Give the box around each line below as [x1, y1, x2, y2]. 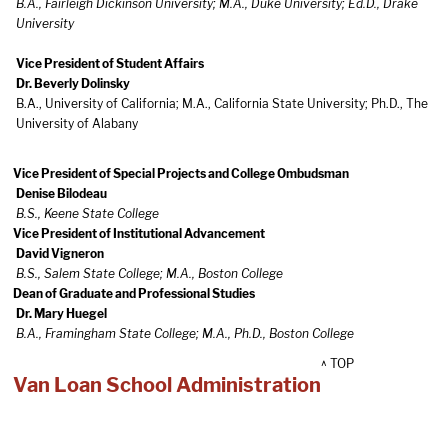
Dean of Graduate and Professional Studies [13, 286, 255, 301]
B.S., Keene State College [16, 206, 159, 221]
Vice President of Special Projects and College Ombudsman [13, 166, 349, 181]
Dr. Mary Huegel [16, 306, 107, 321]
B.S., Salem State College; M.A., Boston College [16, 266, 283, 281]
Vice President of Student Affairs [16, 56, 204, 71]
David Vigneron [16, 246, 104, 261]
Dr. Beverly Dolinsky [16, 76, 130, 91]
